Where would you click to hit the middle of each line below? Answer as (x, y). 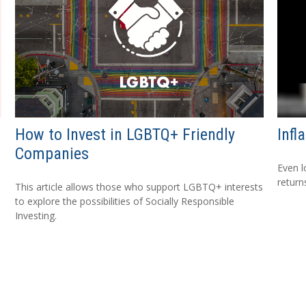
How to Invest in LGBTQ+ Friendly (125, 134)
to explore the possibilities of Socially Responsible (125, 201)
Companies (52, 153)
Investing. (36, 215)
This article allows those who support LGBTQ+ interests (139, 186)
